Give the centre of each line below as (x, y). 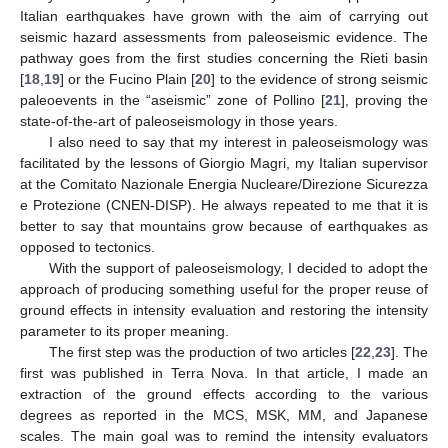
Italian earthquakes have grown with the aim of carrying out (224, 15)
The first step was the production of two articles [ (201, 351)
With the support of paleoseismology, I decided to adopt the (238, 267)
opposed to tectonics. (87, 246)
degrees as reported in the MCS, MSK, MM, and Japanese (224, 414)
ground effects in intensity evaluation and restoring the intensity (224, 309)
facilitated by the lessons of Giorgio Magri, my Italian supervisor (224, 162)
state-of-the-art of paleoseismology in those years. (179, 120)
